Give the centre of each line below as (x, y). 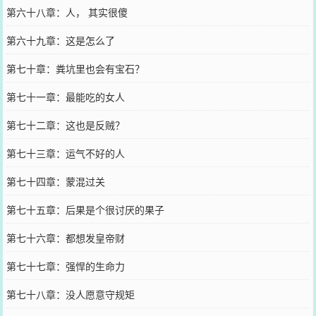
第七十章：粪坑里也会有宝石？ (75, 68)
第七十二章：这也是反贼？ (65, 124)
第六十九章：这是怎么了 (60, 40)
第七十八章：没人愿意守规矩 (70, 294)
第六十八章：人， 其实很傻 (67, 12)
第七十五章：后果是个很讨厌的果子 (85, 209)
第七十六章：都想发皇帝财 (65, 237)
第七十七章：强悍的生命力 (65, 266)
